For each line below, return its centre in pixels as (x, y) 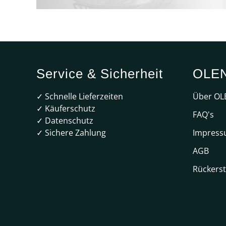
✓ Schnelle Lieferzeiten (80, 97)
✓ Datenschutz (65, 121)
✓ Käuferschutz (66, 109)
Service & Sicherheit (100, 74)
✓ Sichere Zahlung (71, 133)
